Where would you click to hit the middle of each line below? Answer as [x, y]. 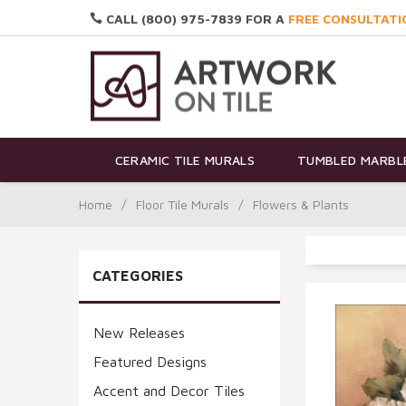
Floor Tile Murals [183, 204]
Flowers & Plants [301, 204]
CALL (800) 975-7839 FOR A [195, 19]
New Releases [139, 332]
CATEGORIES [138, 275]
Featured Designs [150, 361]
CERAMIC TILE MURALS [185, 160]
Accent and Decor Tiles [169, 390]
